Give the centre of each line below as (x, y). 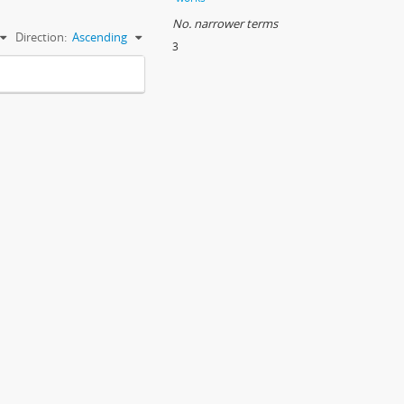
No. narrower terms (225, 23)
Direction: (41, 37)
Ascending (100, 37)
